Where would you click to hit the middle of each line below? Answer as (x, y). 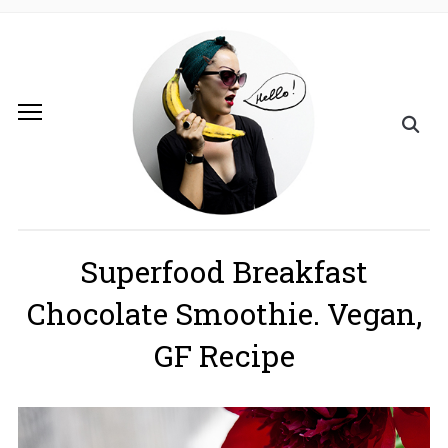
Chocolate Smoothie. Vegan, (224, 314)
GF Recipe (224, 356)
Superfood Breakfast (224, 272)
